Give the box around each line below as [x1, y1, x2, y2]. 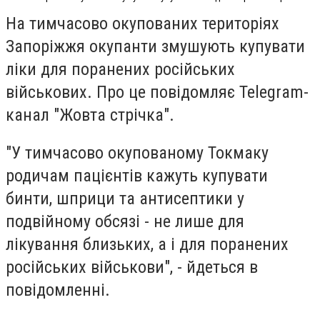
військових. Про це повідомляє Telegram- [6, 81, 309, 102]
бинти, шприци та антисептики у [6, 189, 244, 209]
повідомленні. [6, 280, 110, 301]
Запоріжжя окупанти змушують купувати [6, 36, 305, 56]
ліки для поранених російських [6, 59, 235, 79]
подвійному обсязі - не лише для [6, 211, 244, 232]
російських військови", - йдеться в [6, 257, 258, 278]
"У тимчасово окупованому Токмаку [6, 143, 269, 164]
